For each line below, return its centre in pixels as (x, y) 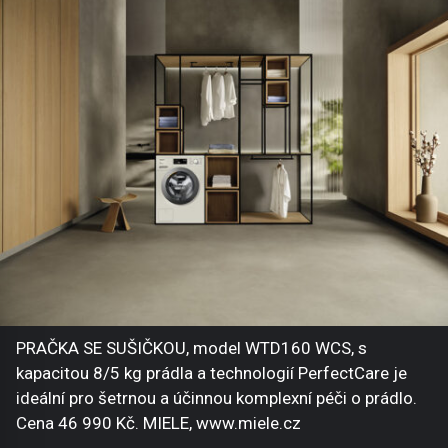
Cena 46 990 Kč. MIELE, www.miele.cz (158, 422)
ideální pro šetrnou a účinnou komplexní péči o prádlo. (216, 397)
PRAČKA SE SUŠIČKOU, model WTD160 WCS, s (191, 347)
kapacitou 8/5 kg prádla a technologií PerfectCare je (211, 372)
